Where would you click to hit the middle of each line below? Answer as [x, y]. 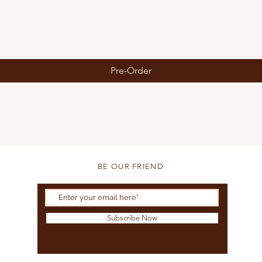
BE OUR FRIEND [131, 166]
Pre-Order [131, 70]
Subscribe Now [132, 218]
